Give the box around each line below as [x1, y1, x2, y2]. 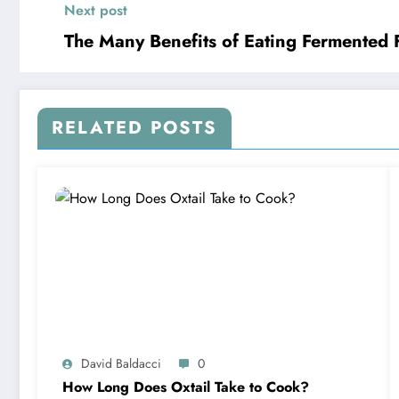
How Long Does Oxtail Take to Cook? [62, 376, 309, 397]
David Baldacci [81, 354, 161, 372]
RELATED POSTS [52, 114, 217, 141]
